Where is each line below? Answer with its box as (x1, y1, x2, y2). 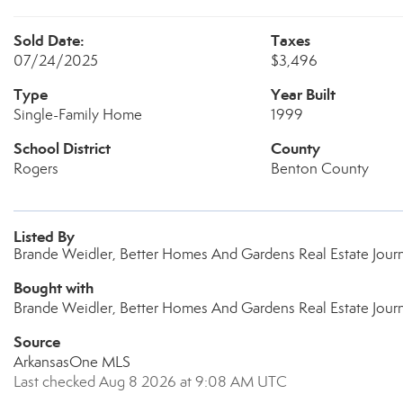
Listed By (13, 227, 75, 246)
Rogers (13, 159, 58, 178)
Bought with (13, 278, 94, 298)
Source (13, 332, 60, 352)
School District (13, 139, 111, 158)
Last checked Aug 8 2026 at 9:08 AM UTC (13, 372, 287, 391)
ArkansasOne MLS (13, 353, 130, 372)
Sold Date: (13, 31, 85, 50)
